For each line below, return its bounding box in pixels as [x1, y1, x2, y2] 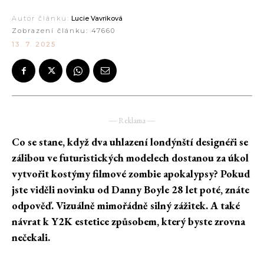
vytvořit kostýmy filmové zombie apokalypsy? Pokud [12, 167, 250, 181]
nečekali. [12, 230, 50, 245]
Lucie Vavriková [71, 14, 123, 23]
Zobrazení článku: [12, 27, 91, 35]
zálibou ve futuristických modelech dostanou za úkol [12, 151, 249, 165]
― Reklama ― [109, 115, 155, 126]
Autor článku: [12, 14, 70, 23]
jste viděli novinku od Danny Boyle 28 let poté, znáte [12, 183, 249, 197]
